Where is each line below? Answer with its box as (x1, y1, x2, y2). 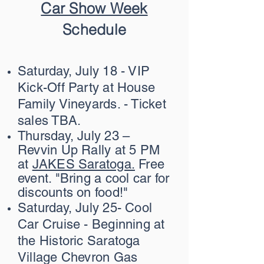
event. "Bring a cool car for (18, 171, 170, 186)
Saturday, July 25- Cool (18, 200, 153, 215)
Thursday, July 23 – (18, 128, 130, 143)
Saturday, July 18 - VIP (18, 64, 150, 78)
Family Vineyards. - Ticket (18, 97, 166, 111)
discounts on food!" (18, 185, 128, 200)
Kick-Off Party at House (18, 80, 156, 95)
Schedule (62, 21, 126, 38)
